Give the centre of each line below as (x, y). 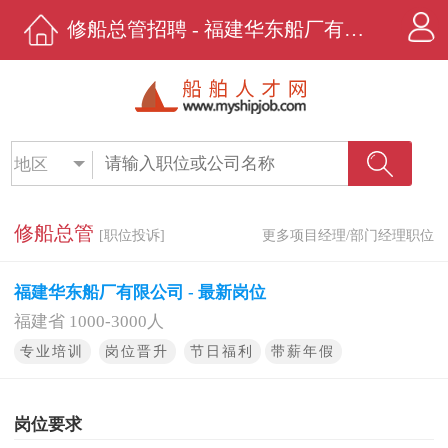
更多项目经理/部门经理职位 (348, 236)
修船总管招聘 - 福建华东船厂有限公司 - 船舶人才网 (354, 29)
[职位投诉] (131, 236)
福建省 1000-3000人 (88, 321)
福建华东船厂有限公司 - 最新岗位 (139, 292)
